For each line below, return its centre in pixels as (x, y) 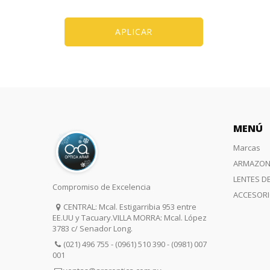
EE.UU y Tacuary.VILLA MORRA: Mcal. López (130, 217)
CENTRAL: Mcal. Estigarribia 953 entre (130, 206)
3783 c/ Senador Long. (93, 228)
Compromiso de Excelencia (102, 187)
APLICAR (134, 32)
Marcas (247, 147)
